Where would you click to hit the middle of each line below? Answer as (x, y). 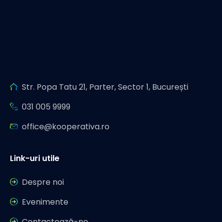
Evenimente (45, 202)
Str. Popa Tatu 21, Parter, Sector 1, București (105, 87)
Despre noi (43, 182)
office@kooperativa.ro (66, 127)
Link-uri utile (35, 159)
